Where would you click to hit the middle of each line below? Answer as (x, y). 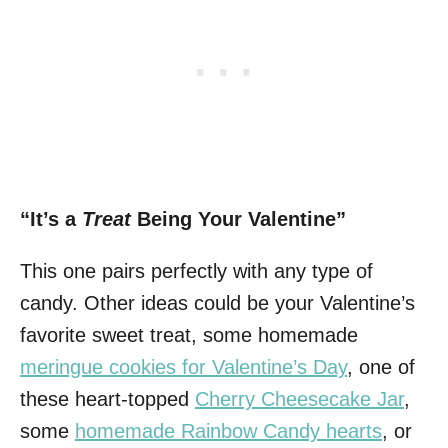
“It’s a (51, 218)
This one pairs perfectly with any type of (196, 270)
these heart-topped (107, 398)
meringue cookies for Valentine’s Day (183, 366)
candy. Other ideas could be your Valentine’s (217, 302)
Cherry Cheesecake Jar (299, 398)
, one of (381, 366)
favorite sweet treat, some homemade (189, 334)
